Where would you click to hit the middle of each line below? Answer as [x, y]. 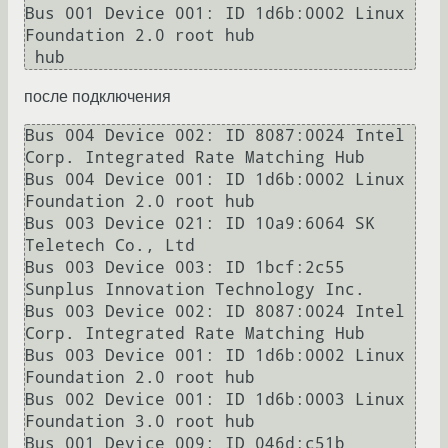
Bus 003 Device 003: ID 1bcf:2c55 [185, 268]
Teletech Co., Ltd [115, 246]
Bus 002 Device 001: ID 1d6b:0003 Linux [215, 400]
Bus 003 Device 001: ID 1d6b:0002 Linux [215, 356]
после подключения [97, 97]
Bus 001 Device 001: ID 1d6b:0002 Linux [215, 14]
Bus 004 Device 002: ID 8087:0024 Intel [215, 136]
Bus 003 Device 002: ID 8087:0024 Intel [215, 312]
